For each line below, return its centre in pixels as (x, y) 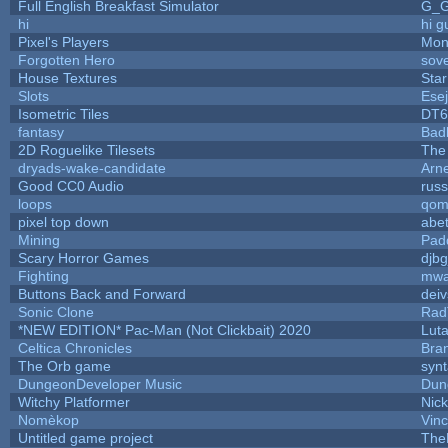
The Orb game (64, 365)
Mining (38, 239)
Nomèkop (48, 419)
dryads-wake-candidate (91, 167)
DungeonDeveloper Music (99, 383)
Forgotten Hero (66, 59)
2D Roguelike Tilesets (86, 149)
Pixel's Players (63, 41)
